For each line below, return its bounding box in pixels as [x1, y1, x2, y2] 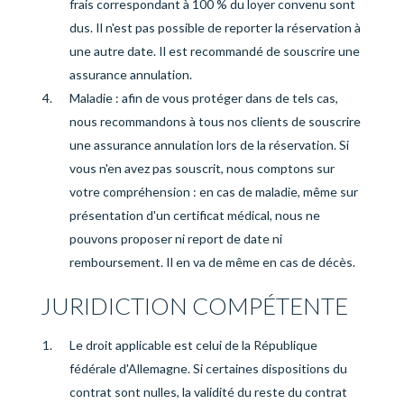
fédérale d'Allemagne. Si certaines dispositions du [69, 361, 347, 376]
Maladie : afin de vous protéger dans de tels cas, [69, 90, 338, 106]
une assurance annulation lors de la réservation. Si [69, 137, 349, 152]
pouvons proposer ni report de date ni [69, 231, 282, 246]
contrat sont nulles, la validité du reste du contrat [69, 384, 347, 399]
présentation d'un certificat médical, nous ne [69, 207, 320, 223]
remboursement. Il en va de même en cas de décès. [69, 254, 355, 270]
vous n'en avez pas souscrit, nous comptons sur [69, 161, 335, 176]
